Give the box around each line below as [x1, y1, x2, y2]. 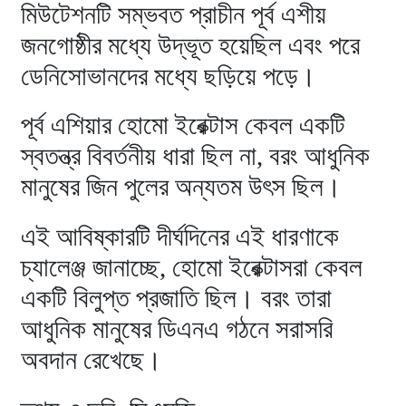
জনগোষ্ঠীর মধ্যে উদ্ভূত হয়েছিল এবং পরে [21, 30, 361, 60]
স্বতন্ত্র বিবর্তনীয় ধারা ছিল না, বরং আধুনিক [21, 141, 371, 171]
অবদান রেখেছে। [21, 345, 163, 375]
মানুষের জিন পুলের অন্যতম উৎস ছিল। [21, 172, 343, 202]
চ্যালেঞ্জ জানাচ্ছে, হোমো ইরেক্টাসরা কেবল [21, 253, 363, 283]
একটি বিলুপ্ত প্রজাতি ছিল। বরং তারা [21, 284, 333, 314]
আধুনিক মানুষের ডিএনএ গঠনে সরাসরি [21, 314, 333, 344]
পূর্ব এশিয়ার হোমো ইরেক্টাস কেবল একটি [21, 111, 346, 140]
